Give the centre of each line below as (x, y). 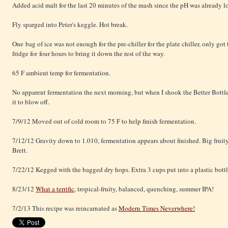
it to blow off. (31, 102)
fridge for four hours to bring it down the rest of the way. (89, 54)
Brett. (20, 150)
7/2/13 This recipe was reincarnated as (65, 208)
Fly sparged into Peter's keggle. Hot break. (70, 25)
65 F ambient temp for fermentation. (61, 73)
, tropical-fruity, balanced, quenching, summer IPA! (144, 189)
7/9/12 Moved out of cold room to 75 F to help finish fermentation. (104, 121)
